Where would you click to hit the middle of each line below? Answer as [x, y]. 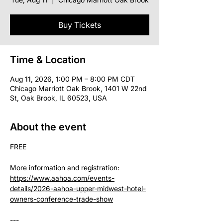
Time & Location [48, 59]
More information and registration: [66, 167]
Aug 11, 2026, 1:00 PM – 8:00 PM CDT [72, 79]
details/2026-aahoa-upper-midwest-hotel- [78, 188]
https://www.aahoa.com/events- [62, 178]
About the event [48, 127]
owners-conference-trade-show [61, 199]
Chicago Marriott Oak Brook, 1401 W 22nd [78, 88]
